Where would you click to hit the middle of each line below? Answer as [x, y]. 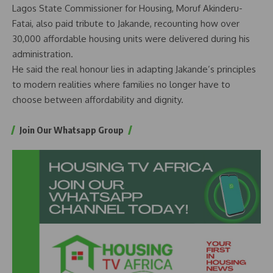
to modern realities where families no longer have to [121, 85]
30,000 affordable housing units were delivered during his [131, 39]
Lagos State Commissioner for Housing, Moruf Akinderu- [127, 9]
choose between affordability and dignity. [98, 100]
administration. [43, 54]
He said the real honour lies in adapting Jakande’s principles [134, 69]
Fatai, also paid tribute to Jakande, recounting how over [126, 24]
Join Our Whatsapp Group [72, 130]
